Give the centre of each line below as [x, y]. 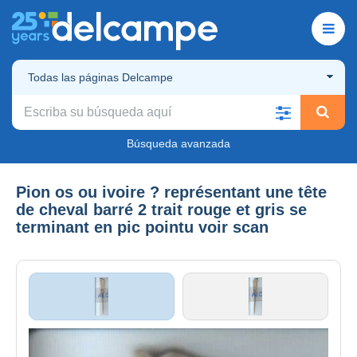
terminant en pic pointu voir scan [142, 227]
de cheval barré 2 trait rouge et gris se [161, 209]
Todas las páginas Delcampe [100, 77]
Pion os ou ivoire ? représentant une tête [171, 192]
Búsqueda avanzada [178, 143]
